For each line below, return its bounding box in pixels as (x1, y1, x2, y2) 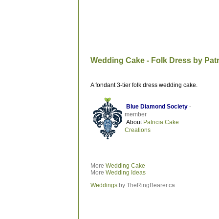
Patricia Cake (143, 119, 179, 126)
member (124, 111, 147, 118)
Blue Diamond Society (126, 103, 188, 110)
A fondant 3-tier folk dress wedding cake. (90, 82, 197, 88)
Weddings (90, 182, 117, 189)
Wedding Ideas (105, 169, 146, 176)
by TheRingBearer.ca (117, 182, 175, 189)
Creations (124, 127, 151, 133)
